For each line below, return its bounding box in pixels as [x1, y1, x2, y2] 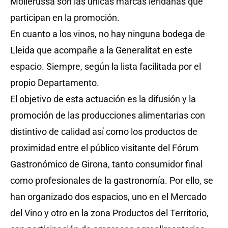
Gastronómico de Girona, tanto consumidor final [10, 159, 203, 169]
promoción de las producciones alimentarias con [10, 110, 205, 121]
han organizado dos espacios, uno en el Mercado [10, 191, 207, 202]
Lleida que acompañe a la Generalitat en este [10, 45, 192, 55]
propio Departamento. [10, 77, 99, 88]
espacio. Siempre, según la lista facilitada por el [10, 61, 201, 72]
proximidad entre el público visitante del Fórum [10, 142, 198, 153]
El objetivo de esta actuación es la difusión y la [10, 94, 196, 104]
